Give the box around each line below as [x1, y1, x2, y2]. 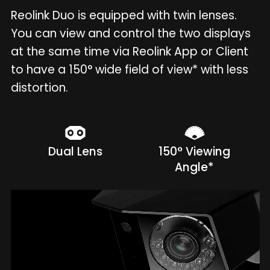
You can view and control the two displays [10, 25, 251, 42]
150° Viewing [159, 143, 231, 160]
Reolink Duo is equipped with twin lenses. [10, 7, 237, 24]
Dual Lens [48, 143, 103, 160]
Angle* [175, 159, 215, 176]
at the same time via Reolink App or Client [10, 43, 248, 60]
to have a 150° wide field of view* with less [10, 61, 248, 78]
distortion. [10, 80, 68, 96]
